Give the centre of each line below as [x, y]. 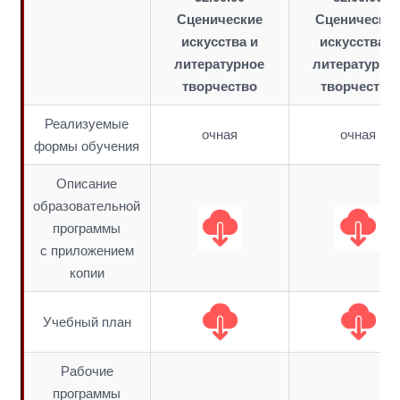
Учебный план [87, 322]
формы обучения [87, 146]
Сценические [219, 19]
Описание [87, 183]
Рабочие [87, 371]
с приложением [87, 250]
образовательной [87, 206]
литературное [219, 64]
